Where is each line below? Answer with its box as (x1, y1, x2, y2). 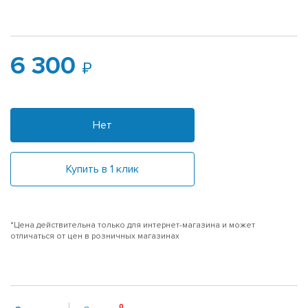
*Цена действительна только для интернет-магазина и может (10, 219, 255, 230)
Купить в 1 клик (66, 162, 139, 176)
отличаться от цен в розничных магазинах (10, 230, 179, 241)
